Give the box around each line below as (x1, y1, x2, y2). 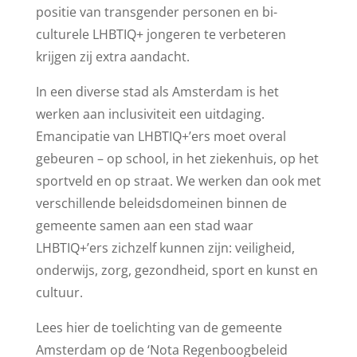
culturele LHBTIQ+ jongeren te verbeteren (35, 25, 286, 44)
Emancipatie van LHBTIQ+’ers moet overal (35, 127, 286, 146)
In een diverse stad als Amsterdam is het (35, 83, 279, 101)
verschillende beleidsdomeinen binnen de (35, 194, 287, 213)
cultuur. (35, 284, 83, 302)
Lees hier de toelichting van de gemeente (35, 319, 282, 337)
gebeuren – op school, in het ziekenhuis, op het (35, 150, 319, 168)
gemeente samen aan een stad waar (35, 217, 253, 235)
